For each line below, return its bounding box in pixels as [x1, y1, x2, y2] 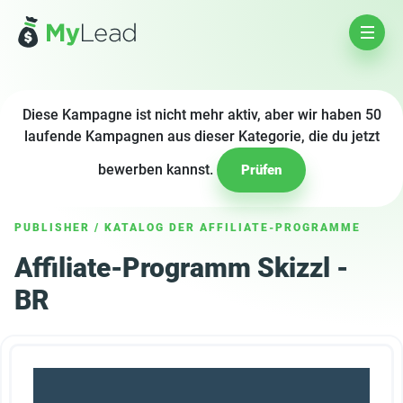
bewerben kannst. [97, 161, 217, 178]
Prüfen [240, 162, 282, 178]
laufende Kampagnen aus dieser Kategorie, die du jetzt [23, 128, 380, 145]
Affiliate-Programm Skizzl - [14, 252, 348, 283]
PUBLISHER [14, 221, 90, 234]
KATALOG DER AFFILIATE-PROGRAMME [104, 221, 361, 234]
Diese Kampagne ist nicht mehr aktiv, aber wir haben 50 [22, 106, 381, 123]
